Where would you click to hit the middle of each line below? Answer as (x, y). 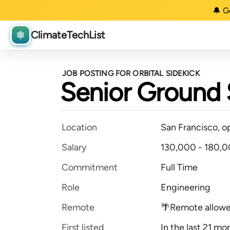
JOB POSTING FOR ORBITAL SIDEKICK (131, 73)
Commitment (90, 167)
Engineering (186, 187)
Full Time (179, 167)
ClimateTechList (68, 35)
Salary (74, 147)
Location (79, 127)
